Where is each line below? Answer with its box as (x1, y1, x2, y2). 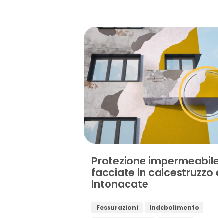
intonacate (91, 177, 148, 192)
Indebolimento (149, 203, 199, 212)
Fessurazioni (96, 203, 138, 212)
